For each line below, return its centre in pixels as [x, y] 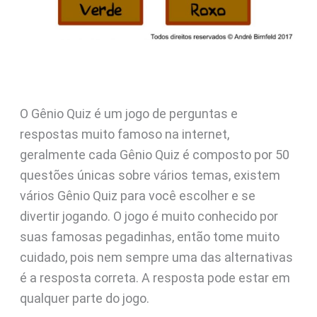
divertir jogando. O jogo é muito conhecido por [149, 216]
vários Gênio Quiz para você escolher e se [137, 195]
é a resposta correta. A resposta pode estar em [155, 277]
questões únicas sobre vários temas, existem [150, 175]
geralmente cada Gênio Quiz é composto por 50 [154, 154]
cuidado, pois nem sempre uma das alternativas [156, 257]
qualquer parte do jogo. [84, 298]
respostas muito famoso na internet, [124, 134]
